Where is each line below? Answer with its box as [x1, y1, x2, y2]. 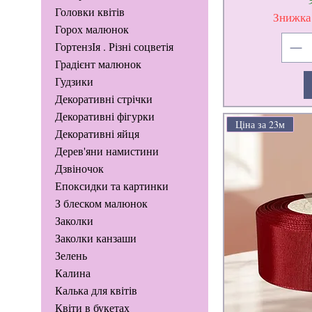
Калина [54, 265, 91, 281]
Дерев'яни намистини [54, 143, 159, 159]
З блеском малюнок [54, 196, 148, 211]
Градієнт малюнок [54, 56, 141, 72]
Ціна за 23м [235, 117, 285, 131]
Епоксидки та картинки [54, 178, 169, 194]
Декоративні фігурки [54, 109, 155, 124]
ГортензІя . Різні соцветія [54, 39, 173, 54]
